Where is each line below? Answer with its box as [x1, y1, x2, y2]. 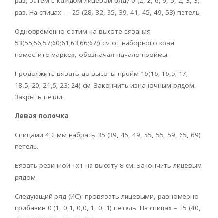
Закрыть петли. [15, 92, 64, 101]
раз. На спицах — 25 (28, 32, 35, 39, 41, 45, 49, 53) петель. [15, 7, 201, 17]
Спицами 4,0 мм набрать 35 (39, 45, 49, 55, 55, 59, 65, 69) [15, 130, 200, 139]
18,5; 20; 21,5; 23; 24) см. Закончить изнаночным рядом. [15, 80, 196, 90]
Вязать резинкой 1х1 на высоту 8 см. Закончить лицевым [15, 161, 202, 170]
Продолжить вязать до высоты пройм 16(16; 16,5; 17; [15, 69, 188, 78]
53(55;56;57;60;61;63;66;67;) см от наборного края [15, 38, 174, 47]
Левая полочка [15, 111, 69, 120]
